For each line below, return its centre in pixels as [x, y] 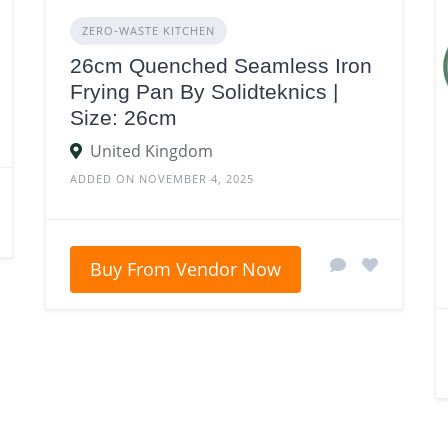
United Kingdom [151, 151]
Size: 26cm [123, 118]
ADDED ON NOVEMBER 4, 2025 [161, 179]
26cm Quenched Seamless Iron [220, 66]
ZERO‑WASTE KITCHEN [148, 31]
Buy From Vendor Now [185, 269]
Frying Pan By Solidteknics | [203, 92]
